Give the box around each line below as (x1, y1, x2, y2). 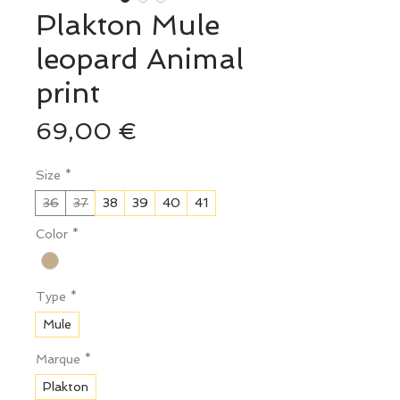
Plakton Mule (36, 8, 220, 43)
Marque (36, 352, 80, 367)
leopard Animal (36, 42, 244, 77)
